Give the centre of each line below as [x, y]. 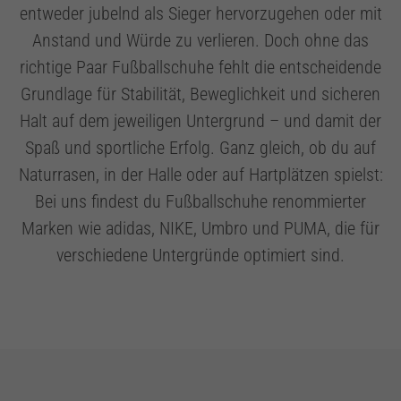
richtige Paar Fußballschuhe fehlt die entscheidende [200, 67]
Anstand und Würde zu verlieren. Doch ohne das [200, 40]
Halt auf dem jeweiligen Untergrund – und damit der [200, 121]
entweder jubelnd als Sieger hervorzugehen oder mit [200, 13]
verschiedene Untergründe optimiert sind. [200, 255]
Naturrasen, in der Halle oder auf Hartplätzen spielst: [200, 175]
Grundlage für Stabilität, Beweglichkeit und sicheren [200, 94]
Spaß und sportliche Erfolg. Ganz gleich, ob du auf [200, 148]
